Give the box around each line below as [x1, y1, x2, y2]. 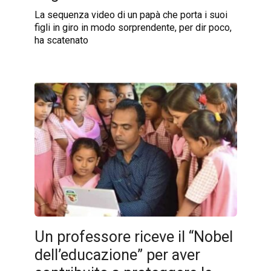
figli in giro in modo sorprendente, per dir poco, [34, 22, 232, 34]
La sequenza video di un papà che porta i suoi [34, 9, 227, 21]
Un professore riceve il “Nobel [34, 227, 233, 246]
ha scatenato [34, 34, 88, 47]
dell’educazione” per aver [34, 246, 200, 264]
